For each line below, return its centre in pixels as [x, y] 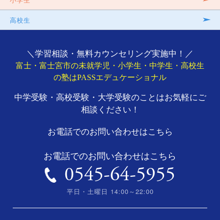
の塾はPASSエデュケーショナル [110, 78]
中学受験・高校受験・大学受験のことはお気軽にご [110, 98]
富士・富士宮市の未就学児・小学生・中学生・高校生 [110, 66]
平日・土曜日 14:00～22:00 [110, 191]
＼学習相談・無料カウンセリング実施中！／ [110, 54]
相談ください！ [110, 110]
